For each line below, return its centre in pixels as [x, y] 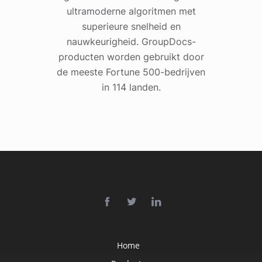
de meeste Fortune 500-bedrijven [131, 72]
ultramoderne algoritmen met [131, 11]
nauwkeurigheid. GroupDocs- [131, 42]
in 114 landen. [131, 87]
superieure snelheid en [131, 27]
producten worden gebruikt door [131, 57]
